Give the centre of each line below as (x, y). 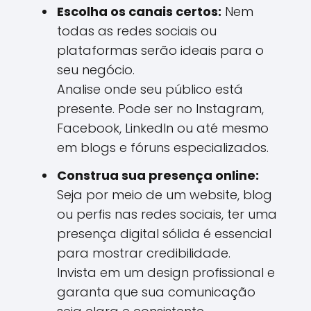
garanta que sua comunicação (156, 292)
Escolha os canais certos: (139, 11)
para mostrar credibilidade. (144, 253)
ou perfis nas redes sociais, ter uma (167, 214)
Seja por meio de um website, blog (165, 195)
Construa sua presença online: (158, 175)
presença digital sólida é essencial (164, 234)
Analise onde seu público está (150, 89)
